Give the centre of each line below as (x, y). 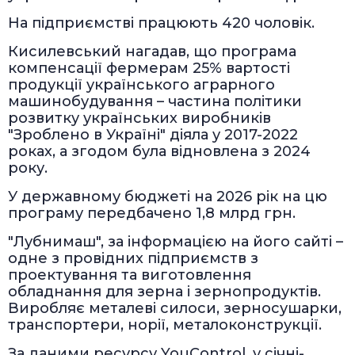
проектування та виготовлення (130, 275)
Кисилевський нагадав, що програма (152, 52)
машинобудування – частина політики (155, 102)
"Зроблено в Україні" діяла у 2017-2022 (153, 135)
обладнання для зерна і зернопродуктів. (164, 292)
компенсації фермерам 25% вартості (149, 69)
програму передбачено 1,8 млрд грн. (152, 214)
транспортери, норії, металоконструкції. (165, 325)
